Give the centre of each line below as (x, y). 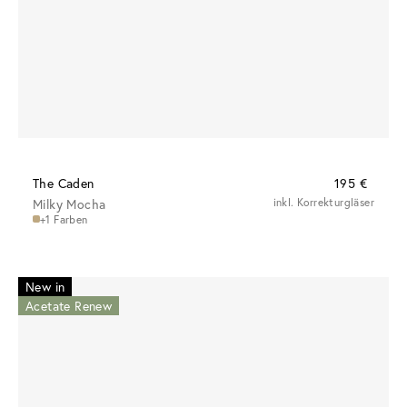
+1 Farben (64, 219)
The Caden (64, 183)
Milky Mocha (69, 203)
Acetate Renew (69, 305)
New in (45, 286)
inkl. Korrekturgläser (323, 202)
